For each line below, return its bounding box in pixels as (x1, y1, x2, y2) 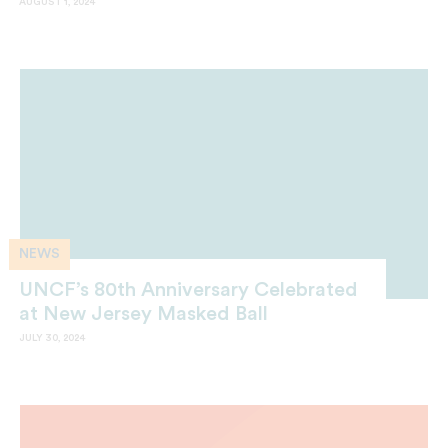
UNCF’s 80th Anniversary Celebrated (19, 279, 358, 300)
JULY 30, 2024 (19, 332, 86, 343)
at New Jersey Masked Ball (19, 303, 268, 324)
